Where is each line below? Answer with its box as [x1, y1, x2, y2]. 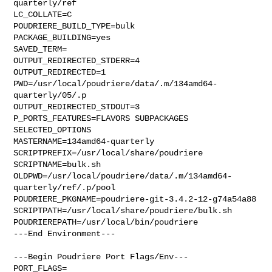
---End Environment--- [13, 228, 116, 239]
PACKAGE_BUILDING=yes [13, 32, 111, 42]
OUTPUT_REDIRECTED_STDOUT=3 [13, 101, 140, 112]
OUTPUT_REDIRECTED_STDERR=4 [13, 55, 140, 66]
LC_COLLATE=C [13, 9, 72, 19]
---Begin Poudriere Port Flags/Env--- [13, 251, 189, 262]
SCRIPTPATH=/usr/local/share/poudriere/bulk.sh [13, 205, 233, 216]
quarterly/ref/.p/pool [13, 182, 116, 192]
